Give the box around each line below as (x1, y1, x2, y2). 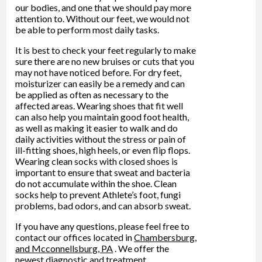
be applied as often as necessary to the (15, 88, 169, 100)
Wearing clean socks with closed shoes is (15, 155, 178, 167)
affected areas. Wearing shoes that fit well (15, 99, 184, 111)
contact (15, 231, 49, 243)
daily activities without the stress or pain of (15, 133, 187, 144)
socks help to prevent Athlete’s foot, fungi (15, 188, 181, 200)
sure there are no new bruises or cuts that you (15, 55, 195, 67)
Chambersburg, (134, 231, 197, 243)
